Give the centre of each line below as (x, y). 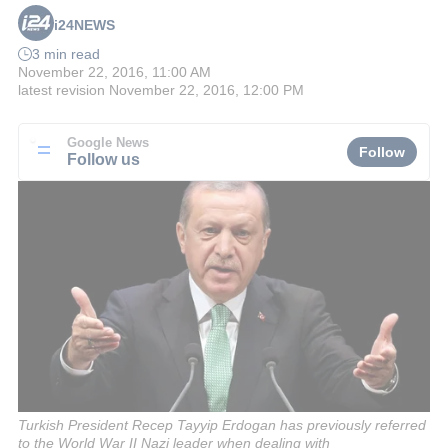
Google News (108, 142)
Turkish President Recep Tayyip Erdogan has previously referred (222, 424)
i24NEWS (84, 25)
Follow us (103, 158)
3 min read (66, 54)
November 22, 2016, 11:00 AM (114, 72)
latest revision (61, 90)
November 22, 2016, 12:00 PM (206, 90)
